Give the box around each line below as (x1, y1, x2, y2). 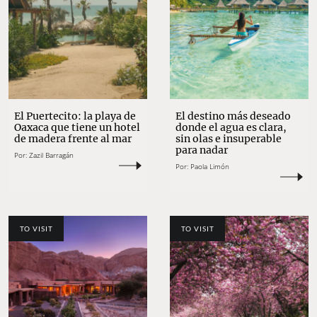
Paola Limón (190, 161, 229, 172)
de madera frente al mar (14, 132, 132, 146)
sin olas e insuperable (175, 132, 282, 146)
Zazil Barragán (29, 150, 74, 161)
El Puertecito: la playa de (14, 110, 136, 123)
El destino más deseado (175, 110, 291, 123)
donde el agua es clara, (175, 121, 287, 134)
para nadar (175, 144, 228, 157)
